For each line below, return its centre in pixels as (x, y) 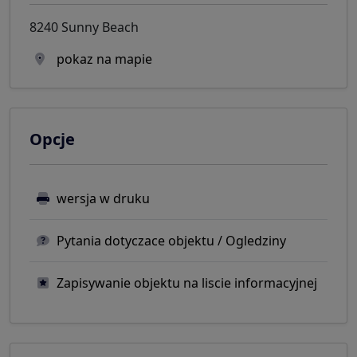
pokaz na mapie (103, 59)
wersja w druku (103, 199)
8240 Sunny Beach (84, 27)
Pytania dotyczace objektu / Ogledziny (171, 241)
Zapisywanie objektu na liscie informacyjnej (187, 283)
